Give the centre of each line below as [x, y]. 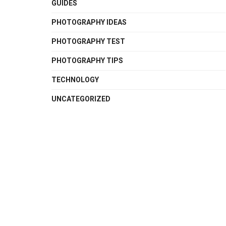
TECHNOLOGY [75, 79]
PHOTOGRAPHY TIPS [87, 60]
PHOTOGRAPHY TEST [88, 41]
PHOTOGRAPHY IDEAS [89, 22]
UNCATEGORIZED [81, 99]
